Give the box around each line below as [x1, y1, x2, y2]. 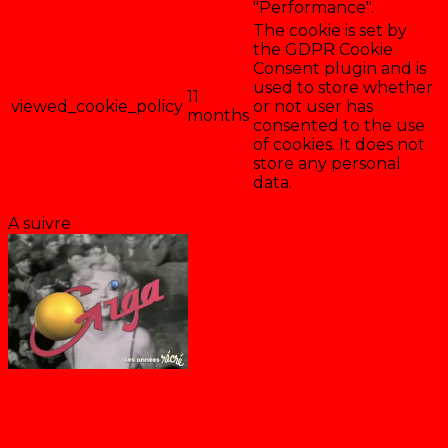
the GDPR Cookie [253, 40, 393, 60]
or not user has [253, 97, 373, 117]
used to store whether [253, 78, 433, 98]
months [187, 106, 249, 126]
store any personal [253, 154, 401, 174]
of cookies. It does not [253, 135, 425, 155]
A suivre [8, 214, 71, 234]
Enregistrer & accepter [8, 195, 190, 215]
